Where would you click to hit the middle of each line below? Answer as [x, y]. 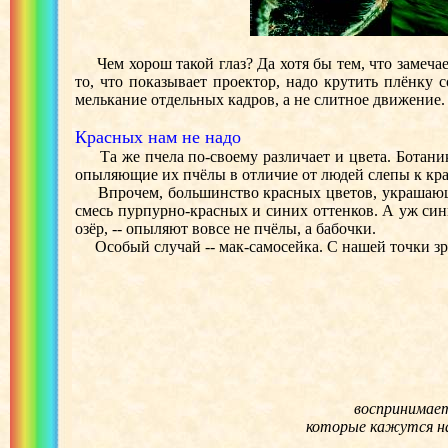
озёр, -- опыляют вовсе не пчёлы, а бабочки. [225, 228]
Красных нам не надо [158, 137]
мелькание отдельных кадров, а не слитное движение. [260, 99]
